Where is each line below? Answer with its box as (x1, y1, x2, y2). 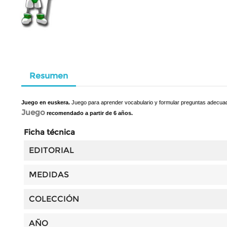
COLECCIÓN (29, 194, 79, 204)
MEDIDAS (29, 169, 69, 179)
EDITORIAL (29, 145, 74, 155)
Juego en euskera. (21, 99, 71, 105)
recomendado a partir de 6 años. (45, 109, 133, 116)
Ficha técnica (24, 127, 75, 137)
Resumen (29, 70, 68, 81)
